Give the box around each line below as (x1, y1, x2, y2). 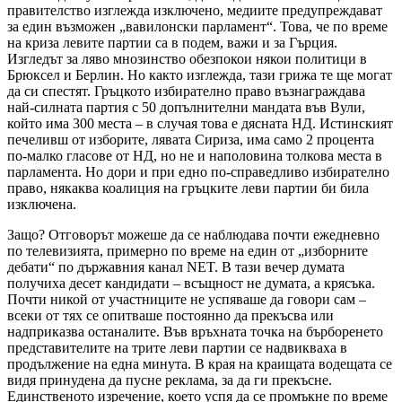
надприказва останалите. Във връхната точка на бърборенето (7, 323, 383, 339)
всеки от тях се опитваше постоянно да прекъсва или (7, 307, 334, 323)
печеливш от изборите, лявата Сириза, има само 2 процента (7, 131, 374, 147)
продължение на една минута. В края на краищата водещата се (7, 355, 392, 371)
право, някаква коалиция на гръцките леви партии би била (7, 179, 369, 196)
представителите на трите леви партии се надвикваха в (7, 339, 347, 355)
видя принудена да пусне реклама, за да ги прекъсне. (7, 371, 332, 388)
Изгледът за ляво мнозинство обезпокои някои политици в (7, 50, 367, 66)
